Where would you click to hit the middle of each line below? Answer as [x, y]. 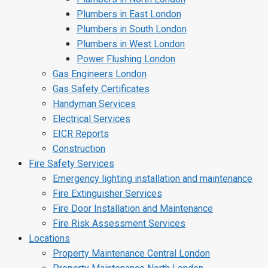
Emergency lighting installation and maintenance [153, 179]
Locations [49, 239]
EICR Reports [81, 134]
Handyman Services [94, 104]
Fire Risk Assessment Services [119, 224]
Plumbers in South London [132, 29]
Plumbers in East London [129, 14]
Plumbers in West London [131, 44]
